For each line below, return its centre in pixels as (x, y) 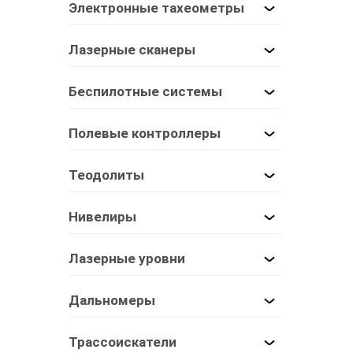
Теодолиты (106, 175)
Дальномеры (112, 300)
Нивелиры (102, 216)
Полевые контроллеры (145, 133)
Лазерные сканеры (132, 49)
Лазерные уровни (127, 258)
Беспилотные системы (145, 91)
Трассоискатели (123, 342)
